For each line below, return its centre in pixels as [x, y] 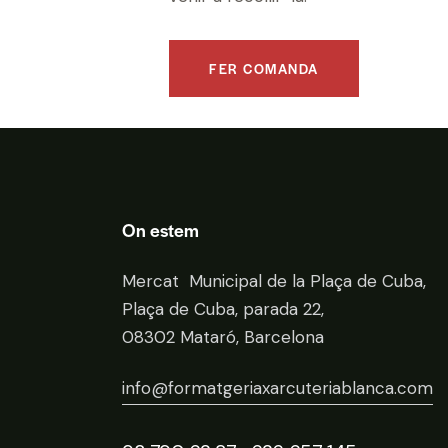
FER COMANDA [264, 69]
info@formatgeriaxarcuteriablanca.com [277, 388]
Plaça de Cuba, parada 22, [223, 309]
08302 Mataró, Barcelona [223, 337]
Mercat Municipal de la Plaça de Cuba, [274, 281]
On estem [160, 230]
